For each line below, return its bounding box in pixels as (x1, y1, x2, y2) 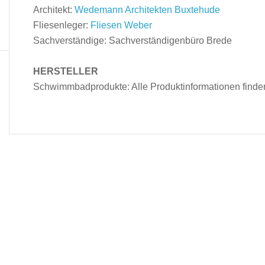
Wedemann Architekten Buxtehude (75, 5, 220, 15)
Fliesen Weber (91, 20, 152, 30)
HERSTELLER (33, 66, 98, 76)
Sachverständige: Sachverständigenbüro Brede (33, 35, 232, 46)
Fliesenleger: (33, 20, 91, 30)
